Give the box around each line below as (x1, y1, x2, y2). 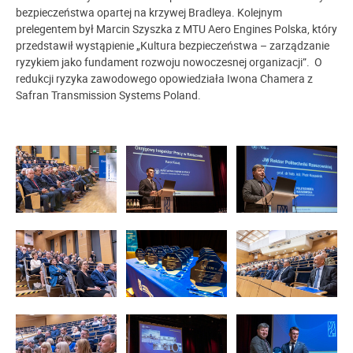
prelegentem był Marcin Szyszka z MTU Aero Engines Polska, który (16, 20, 337, 36)
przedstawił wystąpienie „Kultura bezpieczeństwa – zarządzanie (16, 37, 329, 53)
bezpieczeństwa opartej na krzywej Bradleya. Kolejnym (16, 4, 282, 20)
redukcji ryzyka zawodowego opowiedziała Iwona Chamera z (16, 70, 313, 86)
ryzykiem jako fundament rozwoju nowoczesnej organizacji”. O (16, 54, 322, 69)
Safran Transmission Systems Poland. (16, 87, 201, 102)
